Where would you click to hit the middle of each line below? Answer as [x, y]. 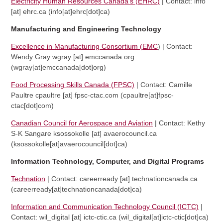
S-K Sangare [32, 133]
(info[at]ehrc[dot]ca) [78, 11]
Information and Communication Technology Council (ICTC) [105, 206]
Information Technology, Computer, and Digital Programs [107, 161]
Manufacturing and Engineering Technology [86, 29]
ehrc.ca [34, 11]
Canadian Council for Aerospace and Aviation [82, 123]
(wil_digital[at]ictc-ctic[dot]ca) [162, 217]
